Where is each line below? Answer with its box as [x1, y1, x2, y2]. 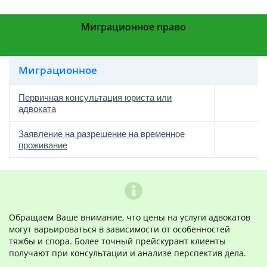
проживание [18, 140, 67, 150]
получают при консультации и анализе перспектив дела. [9, 247, 246, 259]
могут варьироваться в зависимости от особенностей [9, 223, 230, 235]
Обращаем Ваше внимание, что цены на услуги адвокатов [9, 212, 250, 223]
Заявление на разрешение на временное [18, 129, 185, 139]
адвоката [18, 104, 56, 114]
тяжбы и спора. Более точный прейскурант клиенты [9, 235, 226, 247]
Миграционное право [81, 20, 186, 33]
